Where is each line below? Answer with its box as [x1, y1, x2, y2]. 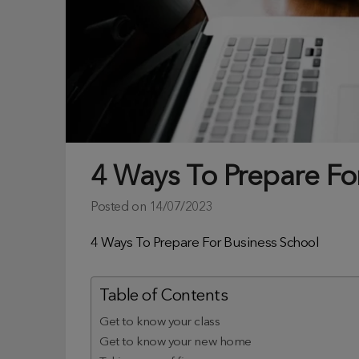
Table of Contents [99, 288, 228, 305]
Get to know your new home [99, 335, 252, 349]
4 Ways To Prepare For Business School [91, 236, 320, 250]
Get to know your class [99, 315, 220, 329]
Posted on [91, 200, 149, 214]
